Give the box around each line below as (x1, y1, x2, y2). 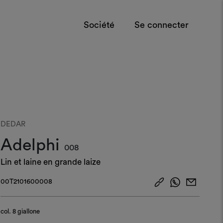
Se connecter (134, 20, 189, 29)
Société (84, 20, 114, 29)
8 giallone (12, 208, 40, 215)
